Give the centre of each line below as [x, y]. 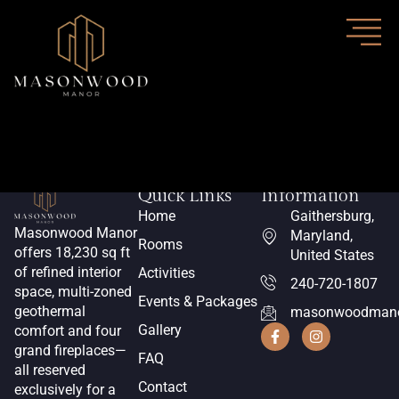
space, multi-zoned [73, 292]
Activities [166, 273]
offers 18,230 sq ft [72, 253]
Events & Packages [197, 301]
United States [332, 255]
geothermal [50, 312]
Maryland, [321, 236]
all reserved [50, 370]
